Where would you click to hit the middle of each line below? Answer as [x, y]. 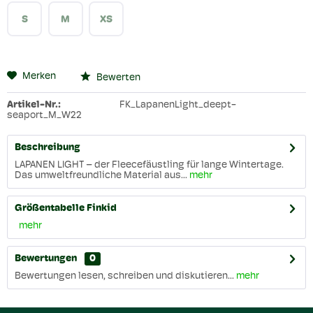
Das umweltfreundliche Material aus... [101, 176]
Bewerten [117, 78]
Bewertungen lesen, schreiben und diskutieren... [124, 277]
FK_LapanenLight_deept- [177, 105]
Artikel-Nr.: [34, 105]
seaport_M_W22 [44, 116]
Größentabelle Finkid [66, 209]
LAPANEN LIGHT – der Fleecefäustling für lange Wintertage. [149, 166]
